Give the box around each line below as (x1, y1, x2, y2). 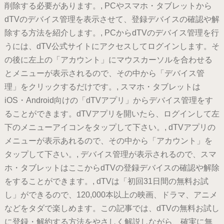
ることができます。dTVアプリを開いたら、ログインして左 (4, 109, 219, 118)
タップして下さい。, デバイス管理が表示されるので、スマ (4, 150, 216, 159)
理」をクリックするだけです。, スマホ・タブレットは (4, 82, 200, 91)
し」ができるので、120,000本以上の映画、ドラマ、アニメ (4, 190, 217, 199)
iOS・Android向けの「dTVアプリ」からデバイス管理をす (4, 96, 213, 105)
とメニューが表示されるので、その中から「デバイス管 (4, 69, 204, 78)
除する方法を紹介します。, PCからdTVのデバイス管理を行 (4, 28, 219, 37)
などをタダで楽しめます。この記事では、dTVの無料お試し (4, 204, 219, 213)
